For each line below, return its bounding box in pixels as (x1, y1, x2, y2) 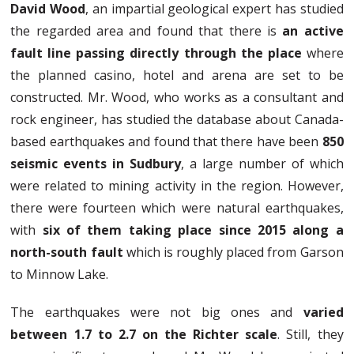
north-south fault (10, 243, 123, 262)
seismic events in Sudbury (10, 155, 182, 173)
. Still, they (277, 326, 344, 344)
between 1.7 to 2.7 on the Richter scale (10, 326, 278, 344)
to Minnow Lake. (10, 265, 109, 284)
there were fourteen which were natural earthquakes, (10, 199, 344, 217)
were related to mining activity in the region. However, (10, 177, 344, 195)
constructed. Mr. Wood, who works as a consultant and (10, 88, 344, 107)
